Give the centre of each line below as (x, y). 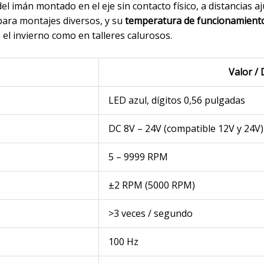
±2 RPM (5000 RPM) (151, 185)
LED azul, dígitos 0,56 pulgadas (176, 100)
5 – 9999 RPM (138, 157)
